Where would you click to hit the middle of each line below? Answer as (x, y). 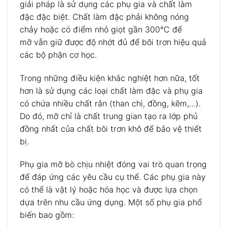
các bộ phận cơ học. (58, 54)
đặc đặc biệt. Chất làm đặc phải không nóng (104, 16)
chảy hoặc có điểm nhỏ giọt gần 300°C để (101, 29)
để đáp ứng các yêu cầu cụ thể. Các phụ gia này (113, 177)
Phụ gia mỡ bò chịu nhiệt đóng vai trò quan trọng (113, 164)
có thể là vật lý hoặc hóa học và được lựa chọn (109, 190)
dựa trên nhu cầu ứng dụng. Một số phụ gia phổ (111, 202)
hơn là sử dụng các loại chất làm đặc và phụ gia (111, 90)
